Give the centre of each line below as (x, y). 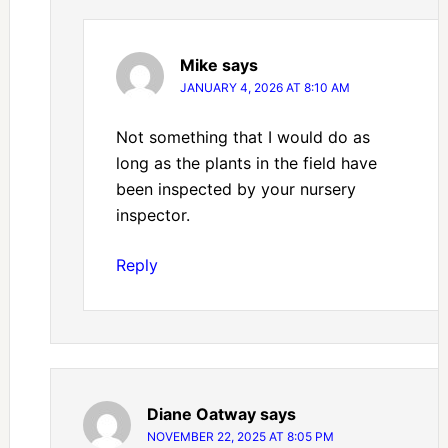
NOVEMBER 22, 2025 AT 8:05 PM (240, 437)
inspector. (152, 215)
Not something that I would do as (242, 137)
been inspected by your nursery (235, 189)
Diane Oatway (201, 414)
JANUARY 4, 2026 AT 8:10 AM (264, 88)
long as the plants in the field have (246, 163)
